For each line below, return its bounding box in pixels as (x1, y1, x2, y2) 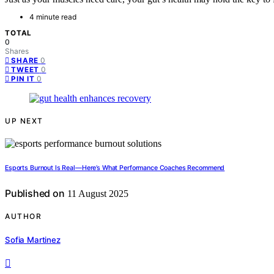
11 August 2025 (64, 188, 128, 199)
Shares (5, 46, 29, 56)
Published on (5, 187, 65, 200)
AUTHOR (5, 212, 42, 221)
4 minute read (29, 12, 76, 22)
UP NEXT (5, 116, 43, 126)
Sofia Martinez (5, 234, 61, 245)
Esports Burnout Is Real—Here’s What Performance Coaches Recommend (5, 164, 225, 172)
